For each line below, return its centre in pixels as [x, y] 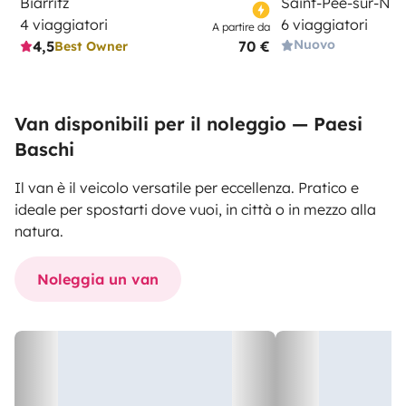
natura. [39, 231]
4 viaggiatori [64, 24]
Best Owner [91, 46]
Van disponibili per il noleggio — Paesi [188, 124]
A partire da [241, 27]
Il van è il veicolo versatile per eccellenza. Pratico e [187, 188]
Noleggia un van [98, 279]
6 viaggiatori [324, 24]
